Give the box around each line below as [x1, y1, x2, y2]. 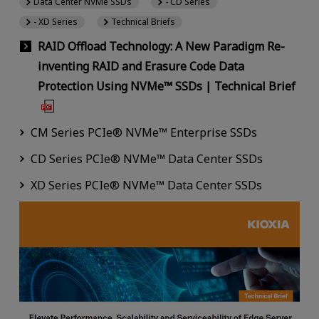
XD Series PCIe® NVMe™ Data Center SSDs [30, 177, 262, 194]
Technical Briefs [111, 15, 176, 28]
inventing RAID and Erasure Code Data [37, 58, 244, 75]
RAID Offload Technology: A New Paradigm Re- [37, 38, 285, 55]
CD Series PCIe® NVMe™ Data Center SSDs [30, 151, 263, 167]
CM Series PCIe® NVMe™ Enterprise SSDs [30, 125, 257, 141]
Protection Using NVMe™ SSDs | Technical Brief [37, 78, 296, 95]
